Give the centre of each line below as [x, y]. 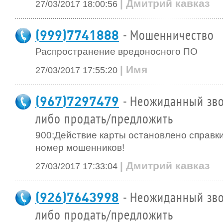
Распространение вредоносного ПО [116, 52]
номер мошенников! [80, 148]
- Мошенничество [168, 36]
